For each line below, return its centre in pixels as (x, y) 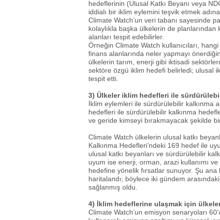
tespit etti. (103, 79)
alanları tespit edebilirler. (126, 37)
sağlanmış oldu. (113, 187)
